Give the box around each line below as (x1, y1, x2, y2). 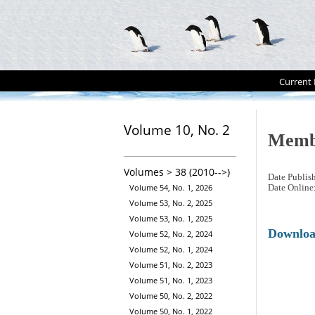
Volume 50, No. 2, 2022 (129, 290, 212, 302)
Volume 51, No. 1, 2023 (129, 275, 212, 286)
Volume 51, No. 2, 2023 (129, 259, 212, 271)
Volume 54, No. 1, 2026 (129, 182, 212, 193)
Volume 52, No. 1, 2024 (129, 244, 212, 255)
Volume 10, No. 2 (124, 121, 230, 139)
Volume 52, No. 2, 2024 (129, 229, 212, 240)
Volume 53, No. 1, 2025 (129, 213, 212, 224)
